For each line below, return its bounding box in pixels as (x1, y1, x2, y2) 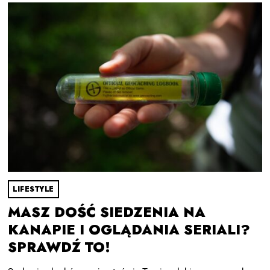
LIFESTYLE (13, 183, 54, 195)
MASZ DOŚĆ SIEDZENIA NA (8, 202, 206, 222)
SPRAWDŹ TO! (8, 237, 111, 257)
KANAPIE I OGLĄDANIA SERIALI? (8, 219, 251, 240)
